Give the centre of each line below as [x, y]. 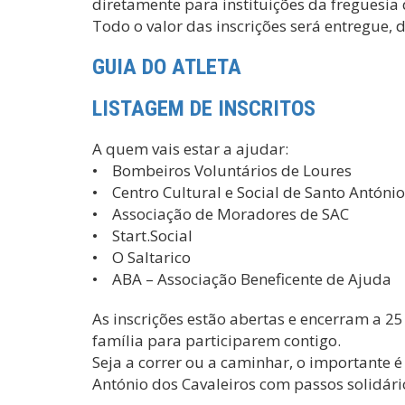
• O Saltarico [141, 257]
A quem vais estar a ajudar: [190, 149]
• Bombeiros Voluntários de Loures [222, 170]
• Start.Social [142, 235]
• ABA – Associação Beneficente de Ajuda [242, 279]
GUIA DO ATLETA [167, 67]
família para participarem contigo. [217, 340]
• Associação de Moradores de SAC [221, 214]
